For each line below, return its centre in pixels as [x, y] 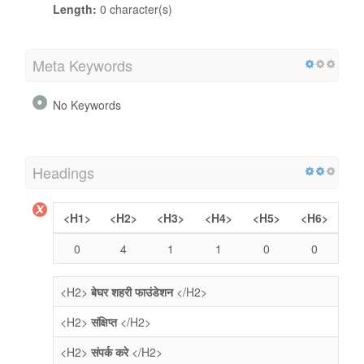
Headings [63, 172]
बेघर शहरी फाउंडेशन [134, 291]
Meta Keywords [82, 65]
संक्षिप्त [104, 321]
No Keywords [87, 104]
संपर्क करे [110, 351]
